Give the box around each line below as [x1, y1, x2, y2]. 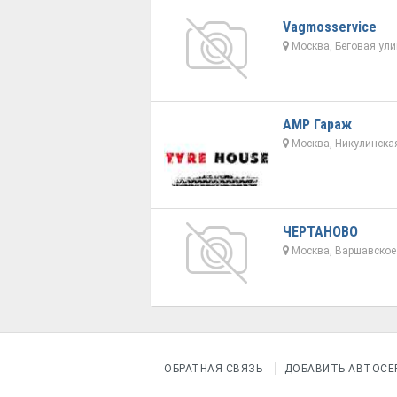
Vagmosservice [282, 18, 377, 35]
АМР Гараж [282, 115, 352, 133]
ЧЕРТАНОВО [282, 222, 358, 240]
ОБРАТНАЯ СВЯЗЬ [164, 362, 262, 375]
